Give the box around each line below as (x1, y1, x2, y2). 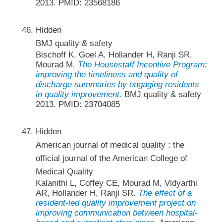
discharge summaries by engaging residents (35, 80, 199, 90)
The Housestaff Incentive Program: (77, 60, 207, 70)
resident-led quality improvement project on (35, 198, 196, 208)
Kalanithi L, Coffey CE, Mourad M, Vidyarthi (35, 178, 197, 188)
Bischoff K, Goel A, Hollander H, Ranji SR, (35, 50, 192, 60)
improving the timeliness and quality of (35, 70, 178, 80)
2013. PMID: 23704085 (35, 100, 120, 110)
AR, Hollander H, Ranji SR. (35, 188, 138, 198)
